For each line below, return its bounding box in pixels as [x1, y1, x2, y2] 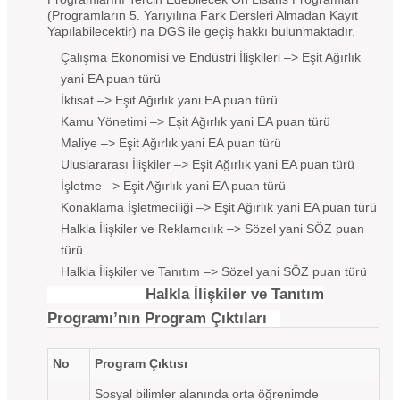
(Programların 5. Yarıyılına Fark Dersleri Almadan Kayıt [47, 7, 358, 22]
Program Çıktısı [95, 355, 187, 371]
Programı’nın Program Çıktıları [47, 309, 267, 327]
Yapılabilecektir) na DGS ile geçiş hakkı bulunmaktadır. [47, 23, 355, 38]
